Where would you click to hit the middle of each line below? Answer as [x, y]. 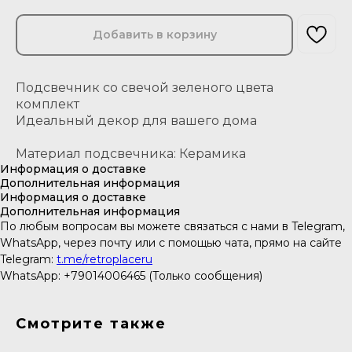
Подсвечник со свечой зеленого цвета [145, 88]
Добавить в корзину [154, 35]
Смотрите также [91, 324]
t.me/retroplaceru [104, 260]
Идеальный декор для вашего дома [136, 121]
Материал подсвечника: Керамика [131, 154]
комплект [48, 104]
